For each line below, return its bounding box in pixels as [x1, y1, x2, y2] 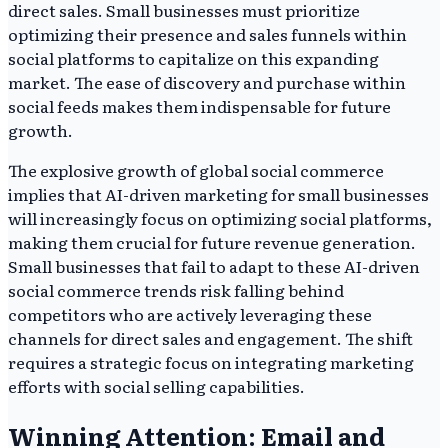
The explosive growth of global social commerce [8, 158, 384, 183]
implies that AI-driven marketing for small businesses [8, 182, 429, 207]
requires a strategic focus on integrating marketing [8, 350, 414, 375]
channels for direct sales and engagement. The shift [8, 326, 413, 351]
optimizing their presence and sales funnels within [8, 22, 407, 47]
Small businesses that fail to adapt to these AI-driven [8, 254, 420, 279]
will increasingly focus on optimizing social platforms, [8, 206, 432, 231]
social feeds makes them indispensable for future [8, 94, 391, 119]
